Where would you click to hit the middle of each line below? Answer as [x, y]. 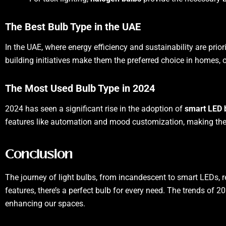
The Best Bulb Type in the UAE [73, 27]
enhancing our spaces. [45, 204]
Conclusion [39, 154]
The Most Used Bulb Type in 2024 [80, 88]
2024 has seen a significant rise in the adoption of [95, 109]
